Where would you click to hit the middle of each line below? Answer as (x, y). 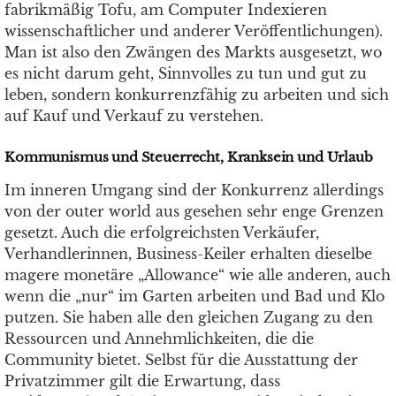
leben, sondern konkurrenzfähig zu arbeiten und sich (197, 95)
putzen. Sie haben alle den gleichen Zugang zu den (189, 317)
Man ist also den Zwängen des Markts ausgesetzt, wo (193, 52)
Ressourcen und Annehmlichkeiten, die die (159, 339)
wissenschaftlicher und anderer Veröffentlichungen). (194, 31)
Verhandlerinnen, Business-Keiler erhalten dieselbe (188, 254)
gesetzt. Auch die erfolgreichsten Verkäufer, (162, 232)
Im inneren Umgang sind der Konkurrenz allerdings (194, 190)
